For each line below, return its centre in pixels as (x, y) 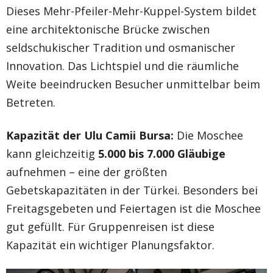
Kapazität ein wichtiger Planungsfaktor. (110, 245)
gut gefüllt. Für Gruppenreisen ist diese (110, 226)
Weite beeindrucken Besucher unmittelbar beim (133, 84)
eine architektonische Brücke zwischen (108, 29)
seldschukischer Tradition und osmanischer (121, 47)
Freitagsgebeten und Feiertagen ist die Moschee (133, 208)
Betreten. (31, 102)
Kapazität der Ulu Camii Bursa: (90, 135)
